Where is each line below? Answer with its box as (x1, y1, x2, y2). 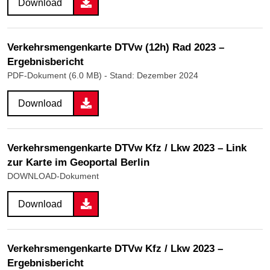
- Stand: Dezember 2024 (104, 70, 198, 80)
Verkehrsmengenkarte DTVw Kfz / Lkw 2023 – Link (7, 142, 246, 154)
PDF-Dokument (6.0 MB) (7, 70, 104, 80)
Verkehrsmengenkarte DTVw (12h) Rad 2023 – (7, 41, 224, 53)
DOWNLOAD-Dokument (7, 171, 99, 181)
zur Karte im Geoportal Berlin (7, 156, 149, 168)
